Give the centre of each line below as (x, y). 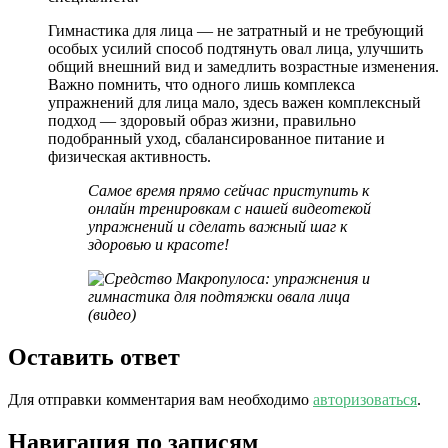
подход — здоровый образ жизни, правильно (202, 120)
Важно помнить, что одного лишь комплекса (201, 84)
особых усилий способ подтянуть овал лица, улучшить (235, 48)
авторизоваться (365, 399)
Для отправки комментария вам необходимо (160, 399)
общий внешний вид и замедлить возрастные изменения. (243, 66)
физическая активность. (129, 156)
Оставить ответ (94, 356)
